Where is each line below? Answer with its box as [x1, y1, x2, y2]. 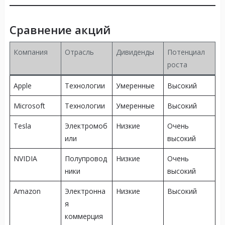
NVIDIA [13, 154, 37, 164]
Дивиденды [116, 47, 154, 57]
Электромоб [64, 121, 107, 131]
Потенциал [167, 47, 205, 57]
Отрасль [64, 47, 94, 57]
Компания [13, 47, 48, 57]
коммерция [64, 211, 103, 221]
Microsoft [13, 101, 45, 111]
